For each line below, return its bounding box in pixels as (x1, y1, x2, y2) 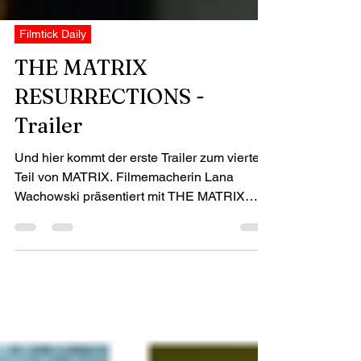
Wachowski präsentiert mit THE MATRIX (15, 218, 245, 233)
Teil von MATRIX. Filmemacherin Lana (15, 198, 234, 214)
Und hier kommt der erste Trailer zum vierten (15, 179, 267, 194)
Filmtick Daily (19, 56, 86, 69)
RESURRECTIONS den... (15, 237, 164, 252)
